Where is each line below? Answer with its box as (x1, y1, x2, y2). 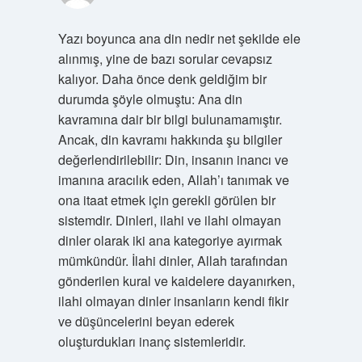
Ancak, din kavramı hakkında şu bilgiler (57, 129, 282, 149)
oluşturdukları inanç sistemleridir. (57, 331, 246, 351)
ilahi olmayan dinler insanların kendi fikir (57, 291, 288, 310)
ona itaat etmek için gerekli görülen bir (57, 190, 276, 209)
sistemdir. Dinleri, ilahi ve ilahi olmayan (57, 210, 281, 229)
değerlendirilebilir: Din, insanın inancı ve (57, 149, 288, 169)
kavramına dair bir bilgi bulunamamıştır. (57, 109, 282, 128)
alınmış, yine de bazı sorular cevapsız (57, 48, 272, 68)
